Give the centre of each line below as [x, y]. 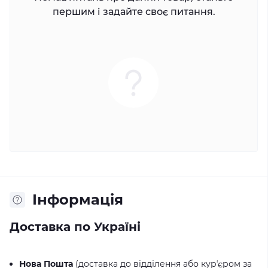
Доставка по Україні [75, 227]
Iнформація [78, 200]
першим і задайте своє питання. [134, 12]
